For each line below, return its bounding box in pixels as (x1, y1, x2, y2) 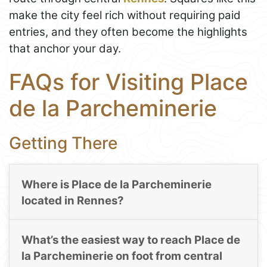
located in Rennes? (21, 193, 124, 207)
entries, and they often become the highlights (9, 24, 247, 39)
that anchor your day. (9, 41, 121, 55)
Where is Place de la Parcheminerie (21, 177, 212, 191)
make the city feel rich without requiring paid (9, 8, 241, 22)
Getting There (9, 132, 117, 153)
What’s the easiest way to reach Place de (21, 233, 240, 247)
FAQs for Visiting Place (9, 68, 248, 95)
